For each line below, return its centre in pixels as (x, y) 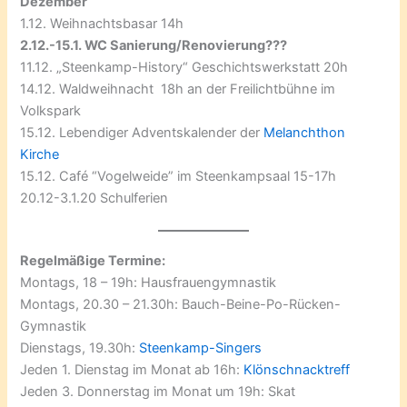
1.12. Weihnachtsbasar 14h (102, 23)
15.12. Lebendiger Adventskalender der (142, 132)
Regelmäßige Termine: (93, 261)
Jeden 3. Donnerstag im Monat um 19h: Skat (158, 392)
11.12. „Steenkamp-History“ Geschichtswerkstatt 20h (184, 67)
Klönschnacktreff (297, 370)
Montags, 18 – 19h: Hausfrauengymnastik (149, 283)
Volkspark (51, 110)
